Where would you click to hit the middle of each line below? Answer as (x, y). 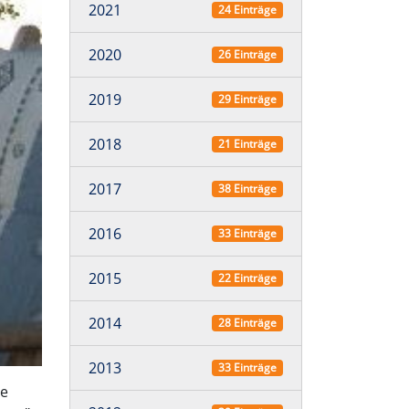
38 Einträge (247, 189)
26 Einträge (247, 54)
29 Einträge (247, 99)
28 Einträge (247, 323)
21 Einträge (247, 144)
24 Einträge (247, 10)
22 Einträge (247, 278)
